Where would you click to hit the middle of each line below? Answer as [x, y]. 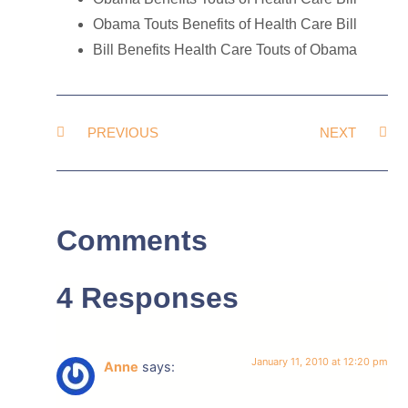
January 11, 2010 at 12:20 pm [319, 361]
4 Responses [148, 297]
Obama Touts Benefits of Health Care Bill [225, 25]
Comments [133, 240]
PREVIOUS [123, 132]
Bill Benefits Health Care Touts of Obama [225, 50]
